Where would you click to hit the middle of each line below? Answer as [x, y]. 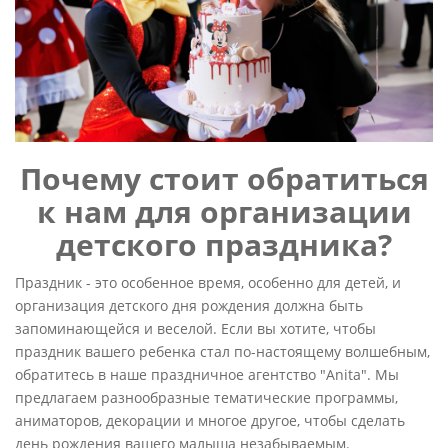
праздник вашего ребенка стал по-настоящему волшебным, [222, 352]
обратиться [333, 179]
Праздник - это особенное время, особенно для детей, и [208, 283]
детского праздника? [224, 245]
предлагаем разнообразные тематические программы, [206, 398]
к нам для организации [224, 212]
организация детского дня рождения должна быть [189, 306]
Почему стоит [129, 179]
